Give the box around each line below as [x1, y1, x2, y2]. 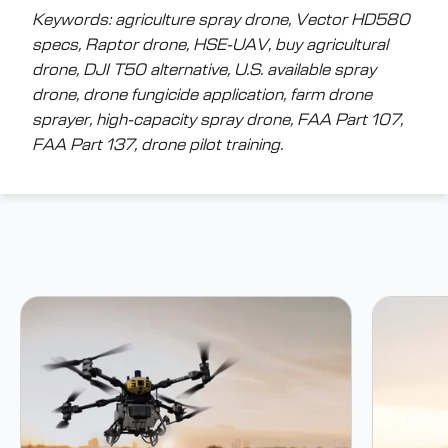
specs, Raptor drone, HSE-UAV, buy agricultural [32, 37, 388, 53]
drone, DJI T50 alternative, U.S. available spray [32, 62, 376, 78]
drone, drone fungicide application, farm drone [32, 87, 372, 103]
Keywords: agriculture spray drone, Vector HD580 [32, 12, 410, 28]
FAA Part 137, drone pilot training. [32, 137, 283, 153]
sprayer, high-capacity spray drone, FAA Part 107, [32, 112, 403, 128]
